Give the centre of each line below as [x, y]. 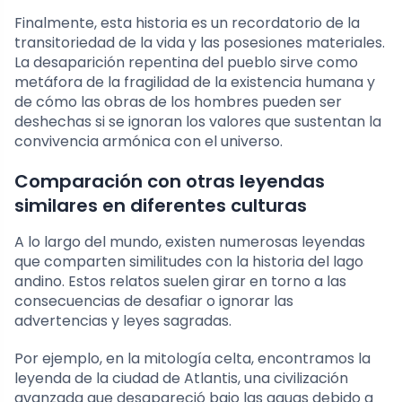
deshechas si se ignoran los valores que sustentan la [198, 121]
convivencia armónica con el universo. [149, 141]
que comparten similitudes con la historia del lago [189, 261]
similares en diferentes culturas [161, 205]
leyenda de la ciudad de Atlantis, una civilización [181, 378]
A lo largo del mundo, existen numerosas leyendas [190, 241]
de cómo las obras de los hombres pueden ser [178, 101]
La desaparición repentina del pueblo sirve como [186, 62]
